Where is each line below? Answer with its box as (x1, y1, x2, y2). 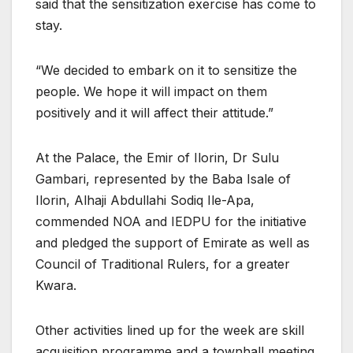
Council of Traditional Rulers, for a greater (35, 256, 290, 273)
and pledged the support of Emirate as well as (35, 235, 310, 251)
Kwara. (35, 277, 76, 294)
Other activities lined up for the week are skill (35, 322, 304, 339)
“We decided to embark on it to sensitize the (35, 62, 297, 79)
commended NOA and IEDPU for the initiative (35, 214, 307, 230)
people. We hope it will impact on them (35, 84, 267, 100)
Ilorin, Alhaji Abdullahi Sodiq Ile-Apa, (35, 192, 255, 209)
